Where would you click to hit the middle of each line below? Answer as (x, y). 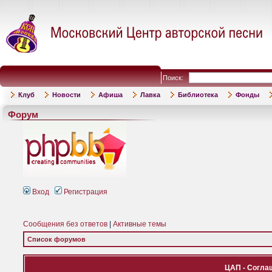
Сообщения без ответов (65, 224)
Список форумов (56, 239)
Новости (66, 95)
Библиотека (198, 95)
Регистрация (85, 192)
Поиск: (176, 78)
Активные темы (140, 224)
